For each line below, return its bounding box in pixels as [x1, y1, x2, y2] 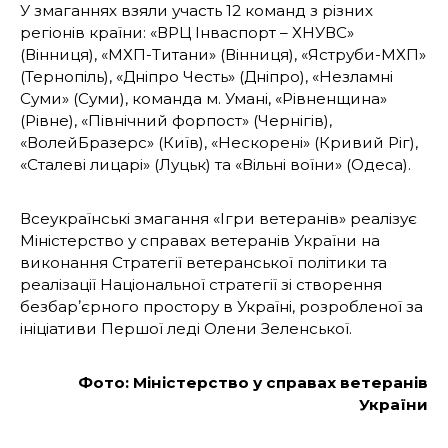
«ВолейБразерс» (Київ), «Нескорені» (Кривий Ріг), [20, 132, 418, 152]
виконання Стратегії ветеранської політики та [20, 252, 387, 272]
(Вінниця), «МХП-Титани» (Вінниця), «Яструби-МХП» [20, 44, 426, 64]
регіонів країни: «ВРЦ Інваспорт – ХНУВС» [20, 22, 354, 42]
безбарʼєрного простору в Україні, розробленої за [20, 296, 423, 316]
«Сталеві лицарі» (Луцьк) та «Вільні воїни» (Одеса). [20, 154, 411, 174]
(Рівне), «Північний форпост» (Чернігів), [20, 110, 332, 130]
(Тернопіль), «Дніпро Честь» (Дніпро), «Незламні [20, 66, 393, 86]
